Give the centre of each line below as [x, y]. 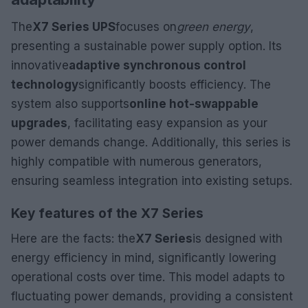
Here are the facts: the [73, 238]
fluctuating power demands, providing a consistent [152, 296]
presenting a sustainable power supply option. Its [146, 46]
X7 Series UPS [74, 26]
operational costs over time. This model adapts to [148, 277]
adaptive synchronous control [157, 65]
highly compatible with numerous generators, [136, 161]
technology [45, 84]
